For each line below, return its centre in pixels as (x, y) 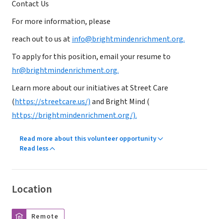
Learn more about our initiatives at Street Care (90, 88)
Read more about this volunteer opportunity (88, 139)
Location (32, 189)
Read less (34, 149)
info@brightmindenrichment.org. (128, 39)
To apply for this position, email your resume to (91, 57)
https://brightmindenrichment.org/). (74, 115)
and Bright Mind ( (120, 102)
